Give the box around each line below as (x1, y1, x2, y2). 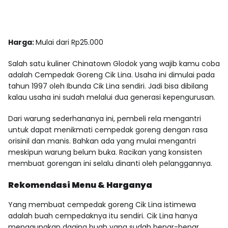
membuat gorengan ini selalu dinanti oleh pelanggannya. (8, 158, 212, 168)
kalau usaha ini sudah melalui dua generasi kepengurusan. (8, 92, 215, 102)
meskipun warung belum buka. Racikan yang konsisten (8, 147, 202, 157)
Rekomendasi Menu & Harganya (8, 179, 152, 191)
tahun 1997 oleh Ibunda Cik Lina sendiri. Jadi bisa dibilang (8, 80, 208, 91)
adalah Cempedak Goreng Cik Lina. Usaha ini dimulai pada (8, 69, 215, 80)
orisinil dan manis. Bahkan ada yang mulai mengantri (8, 135, 196, 146)
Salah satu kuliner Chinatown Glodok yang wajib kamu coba (8, 58, 220, 69)
